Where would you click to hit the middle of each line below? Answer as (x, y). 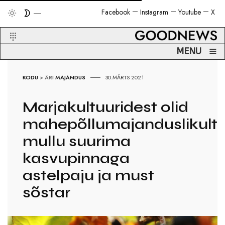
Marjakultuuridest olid (106, 107)
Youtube (190, 12)
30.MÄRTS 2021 (125, 78)
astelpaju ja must (89, 176)
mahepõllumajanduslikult (120, 124)
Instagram (154, 12)
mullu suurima (77, 141)
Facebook (116, 12)
